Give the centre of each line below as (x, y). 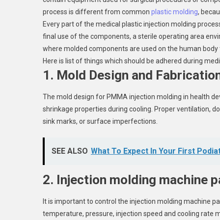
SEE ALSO (70, 151)
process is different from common (97, 12)
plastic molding (175, 12)
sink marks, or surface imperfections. (100, 121)
